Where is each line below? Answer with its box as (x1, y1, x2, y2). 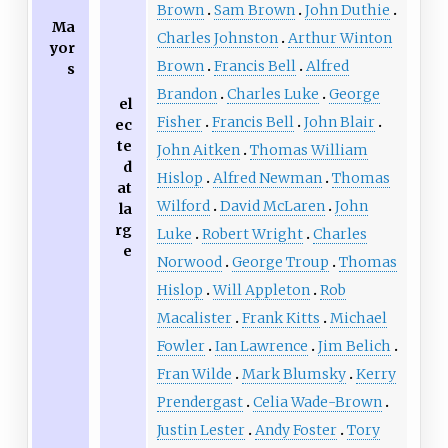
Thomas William (249, 140, 368, 159)
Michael (329, 308, 387, 327)
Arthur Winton (287, 28, 392, 47)
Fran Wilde (156, 364, 232, 383)
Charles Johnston (156, 28, 278, 47)
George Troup (231, 252, 329, 271)
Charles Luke (226, 84, 319, 103)
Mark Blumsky (241, 364, 346, 383)
